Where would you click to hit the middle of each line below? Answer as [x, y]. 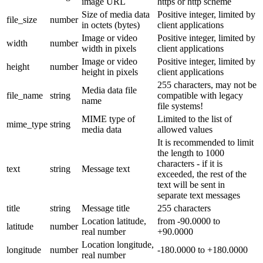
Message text [106, 168]
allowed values [185, 129]
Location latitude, [114, 221]
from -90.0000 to [189, 221]
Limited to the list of [195, 119]
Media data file [109, 90]
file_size [22, 19]
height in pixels [110, 72]
